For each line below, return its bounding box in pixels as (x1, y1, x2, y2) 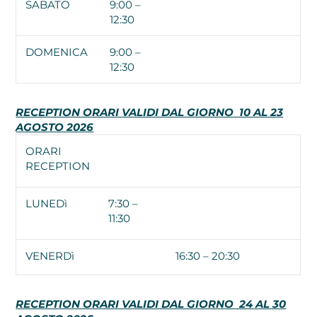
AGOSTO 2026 (16, 120, 94, 134)
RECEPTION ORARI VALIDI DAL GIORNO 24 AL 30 (16, 296, 287, 311)
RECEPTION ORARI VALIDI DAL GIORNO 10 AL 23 (16, 105, 284, 119)
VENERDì (25, 248, 75, 263)
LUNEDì (25, 196, 68, 210)
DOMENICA (25, 45, 88, 59)
